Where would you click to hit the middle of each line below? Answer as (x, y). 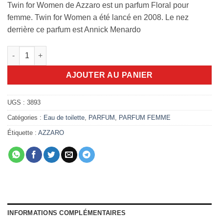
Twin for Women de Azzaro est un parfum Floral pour (98, 5)
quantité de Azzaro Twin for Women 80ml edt (81, 51)
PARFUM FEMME (145, 117)
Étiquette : (23, 132)
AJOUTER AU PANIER (109, 75)
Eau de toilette (64, 117)
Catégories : (25, 117)
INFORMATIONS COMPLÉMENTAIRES (67, 213)
